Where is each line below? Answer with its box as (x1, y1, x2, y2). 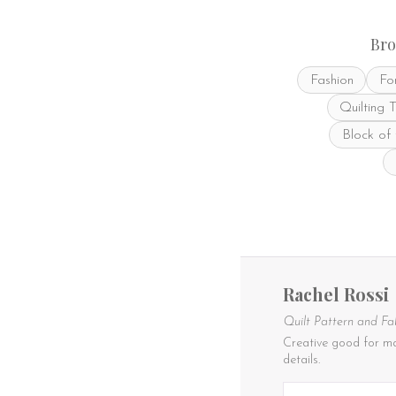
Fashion (309, 72, 354, 88)
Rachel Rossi (283, 282, 389, 307)
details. (283, 354, 320, 368)
